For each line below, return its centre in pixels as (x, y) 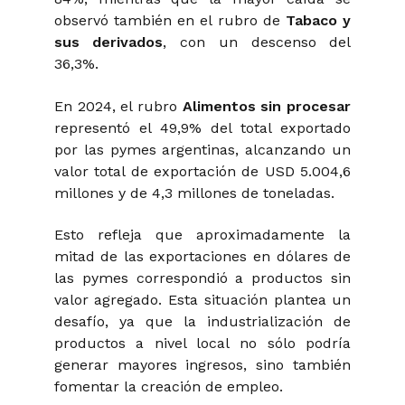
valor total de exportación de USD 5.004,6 (202, 171)
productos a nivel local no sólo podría (202, 344)
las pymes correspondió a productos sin (202, 278)
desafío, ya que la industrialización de (202, 322)
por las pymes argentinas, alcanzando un (202, 149)
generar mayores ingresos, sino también (202, 365)
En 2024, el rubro (118, 106)
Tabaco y (319, 21)
